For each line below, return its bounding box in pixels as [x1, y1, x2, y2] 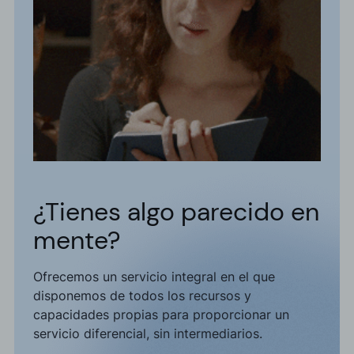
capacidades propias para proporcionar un [33, 307, 289, 323]
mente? [33, 224, 121, 258]
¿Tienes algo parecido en [33, 195, 319, 229]
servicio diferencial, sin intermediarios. [33, 326, 262, 342]
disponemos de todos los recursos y [33, 288, 251, 304]
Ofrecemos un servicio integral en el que [33, 269, 275, 285]
